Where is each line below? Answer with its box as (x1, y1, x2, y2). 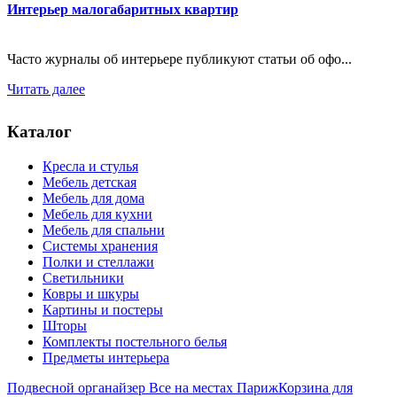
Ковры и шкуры (43, 285, 139, 301)
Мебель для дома (43, 190, 144, 206)
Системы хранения (43, 237, 158, 253)
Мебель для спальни (43, 222, 165, 237)
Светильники (43, 269, 124, 285)
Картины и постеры (43, 301, 163, 317)
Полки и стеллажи (43, 253, 154, 269)
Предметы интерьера (43, 349, 169, 365)
